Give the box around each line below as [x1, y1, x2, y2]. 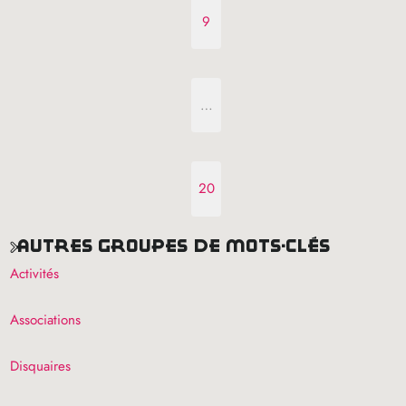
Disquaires [10, 356, 72, 377]
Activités [10, 264, 60, 285]
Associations [10, 310, 82, 331]
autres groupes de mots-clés [30, 235, 331, 256]
